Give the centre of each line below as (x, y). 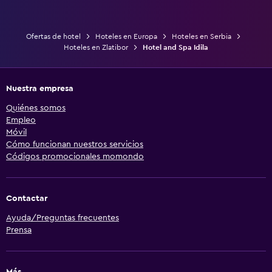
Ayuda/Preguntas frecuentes (63, 218)
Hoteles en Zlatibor (96, 47)
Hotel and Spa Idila (175, 47)
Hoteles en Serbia (202, 36)
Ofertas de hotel (53, 36)
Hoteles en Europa (126, 36)
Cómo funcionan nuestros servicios (75, 144)
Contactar (27, 198)
